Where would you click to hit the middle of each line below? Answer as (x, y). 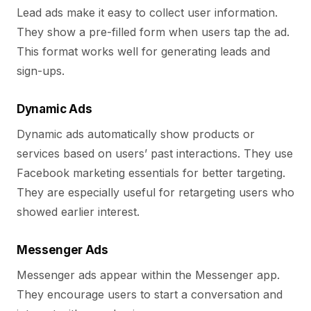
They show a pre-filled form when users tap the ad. (153, 32)
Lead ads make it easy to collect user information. (147, 12)
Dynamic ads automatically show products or (136, 134)
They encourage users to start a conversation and (150, 294)
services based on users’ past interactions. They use (155, 153)
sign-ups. (41, 71)
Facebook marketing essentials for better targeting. (151, 173)
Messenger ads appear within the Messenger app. (148, 275)
